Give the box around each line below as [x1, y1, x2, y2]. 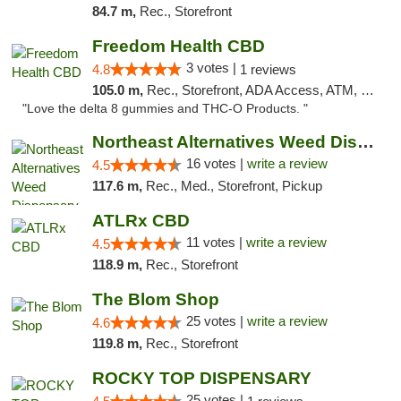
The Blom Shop [91, 290, 219, 309]
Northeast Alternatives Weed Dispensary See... [356, 132, 374, 151]
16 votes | [185, 156, 247, 171]
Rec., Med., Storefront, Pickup [145, 178, 322, 193]
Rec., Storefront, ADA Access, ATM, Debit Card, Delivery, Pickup [146, 82, 361, 98]
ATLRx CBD [91, 211, 190, 230]
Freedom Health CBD [91, 37, 265, 55]
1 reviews [239, 62, 296, 77]
